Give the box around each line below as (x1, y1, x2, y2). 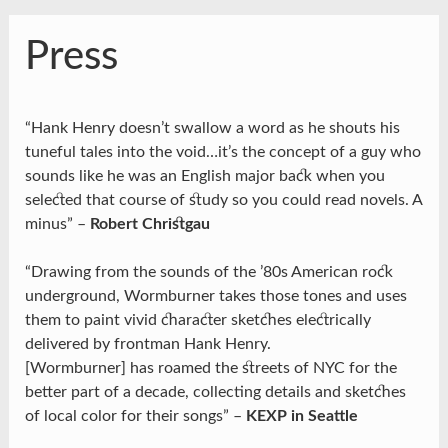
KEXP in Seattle (245, 408, 358, 425)
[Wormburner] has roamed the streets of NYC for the (24, 360, 397, 377)
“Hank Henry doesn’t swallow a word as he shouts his (24, 120, 400, 137)
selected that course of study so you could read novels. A (24, 192, 422, 209)
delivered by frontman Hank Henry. (24, 336, 271, 353)
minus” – (24, 216, 90, 233)
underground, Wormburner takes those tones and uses (24, 288, 407, 305)
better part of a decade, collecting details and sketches (24, 384, 406, 401)
